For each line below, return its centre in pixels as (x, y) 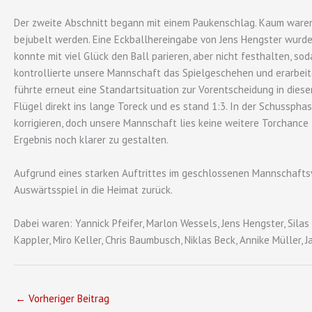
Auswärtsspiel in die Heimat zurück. (93, 190)
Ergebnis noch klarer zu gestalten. (91, 140)
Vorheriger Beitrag (68, 298)
